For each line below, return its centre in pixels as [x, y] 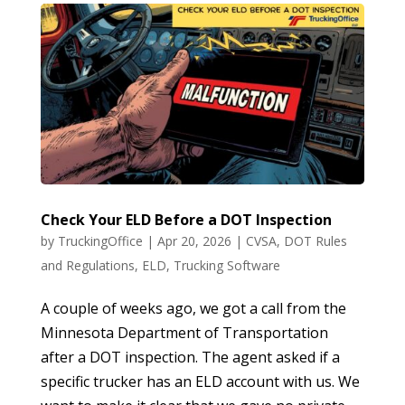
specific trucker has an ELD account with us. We [200, 382]
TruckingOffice [100, 241]
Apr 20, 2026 [194, 241]
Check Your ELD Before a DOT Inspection [186, 220]
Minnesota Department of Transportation [184, 333]
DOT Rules [315, 241]
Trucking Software [226, 266]
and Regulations [87, 266]
